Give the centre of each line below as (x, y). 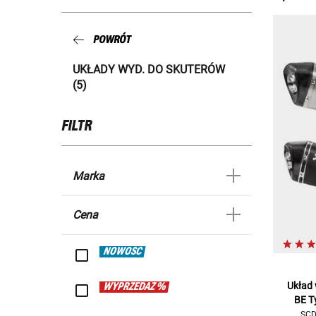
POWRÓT (112, 39)
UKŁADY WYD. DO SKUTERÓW (149, 70)
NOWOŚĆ (123, 252)
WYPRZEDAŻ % (135, 287)
